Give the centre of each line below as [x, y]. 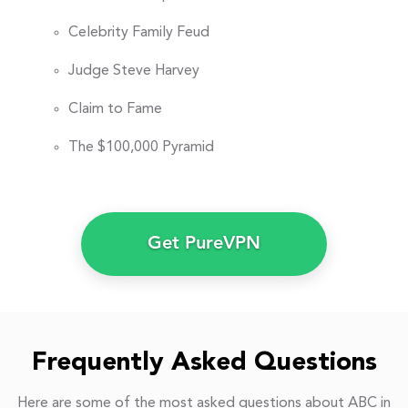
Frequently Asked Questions [204, 364]
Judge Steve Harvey [134, 71]
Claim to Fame [115, 110]
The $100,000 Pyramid [141, 148]
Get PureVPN [204, 245]
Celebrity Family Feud [139, 33]
